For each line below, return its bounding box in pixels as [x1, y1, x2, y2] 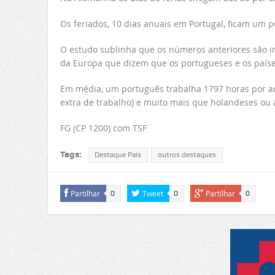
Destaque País [94, 150, 141, 159]
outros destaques [157, 150, 216, 159]
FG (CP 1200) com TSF [60, 122, 147, 134]
